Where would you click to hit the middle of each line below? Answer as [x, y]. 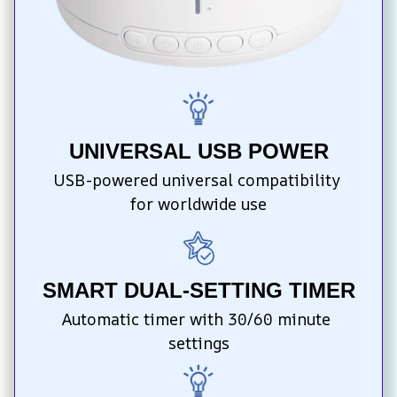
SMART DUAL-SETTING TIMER [198, 290]
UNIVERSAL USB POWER [198, 152]
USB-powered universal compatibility [196, 180]
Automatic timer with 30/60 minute [196, 319]
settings [198, 343]
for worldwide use [198, 204]
